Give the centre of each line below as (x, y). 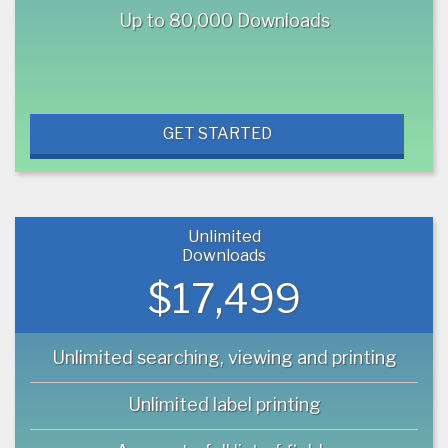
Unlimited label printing (224, 404)
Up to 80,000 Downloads (224, 20)
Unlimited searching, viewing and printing (224, 357)
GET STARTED (217, 133)
